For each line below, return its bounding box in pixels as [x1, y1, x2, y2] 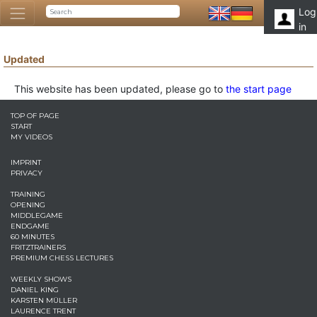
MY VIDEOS [11, 132, 52, 142]
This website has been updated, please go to [14, 83, 226, 95]
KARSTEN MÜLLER [11, 296, 77, 305]
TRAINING [11, 190, 45, 199]
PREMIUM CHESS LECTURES [11, 253, 113, 263]
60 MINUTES [11, 232, 54, 241]
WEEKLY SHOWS [11, 275, 71, 284]
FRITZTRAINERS [11, 243, 66, 252]
